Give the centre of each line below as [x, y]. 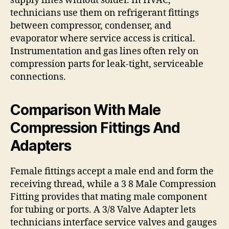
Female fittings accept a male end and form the [112, 172]
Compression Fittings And [95, 128]
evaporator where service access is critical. [103, 39]
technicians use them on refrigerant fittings [105, 13]
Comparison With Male [85, 110]
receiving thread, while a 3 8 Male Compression [113, 185]
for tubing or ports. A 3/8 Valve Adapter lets [103, 210]
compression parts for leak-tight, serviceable [107, 64]
